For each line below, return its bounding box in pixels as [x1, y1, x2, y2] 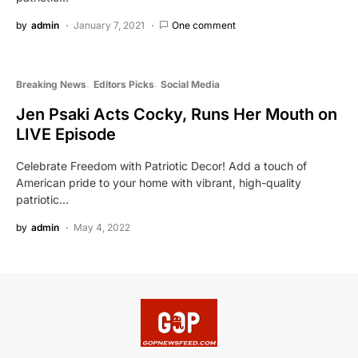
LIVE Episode [16, 125, 116, 145]
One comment [172, 19, 236, 32]
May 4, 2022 [74, 221, 130, 234]
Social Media [161, 78, 220, 91]
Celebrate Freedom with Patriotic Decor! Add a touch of [16, 159, 307, 173]
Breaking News [16, 78, 86, 91]
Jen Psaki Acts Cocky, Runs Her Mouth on [16, 105, 337, 125]
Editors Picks [93, 78, 154, 91]
